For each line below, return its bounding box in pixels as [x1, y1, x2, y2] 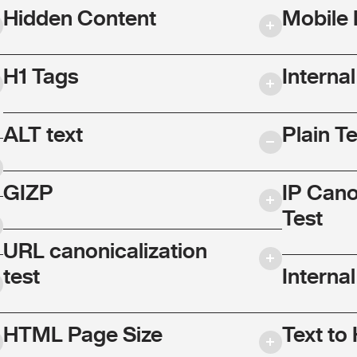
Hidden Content [2, 6, 156, 28]
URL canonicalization [2, 238, 207, 261]
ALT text [2, 122, 83, 144]
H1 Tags [2, 64, 78, 86]
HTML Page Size [2, 322, 163, 344]
